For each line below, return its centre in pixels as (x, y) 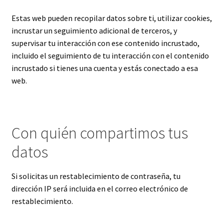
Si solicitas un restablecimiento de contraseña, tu (96, 176)
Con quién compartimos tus (99, 133)
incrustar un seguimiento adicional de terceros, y (94, 30)
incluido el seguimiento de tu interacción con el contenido (110, 55)
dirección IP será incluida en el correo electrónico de (99, 189)
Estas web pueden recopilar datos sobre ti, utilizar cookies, (111, 18)
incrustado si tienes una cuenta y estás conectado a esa (104, 68)
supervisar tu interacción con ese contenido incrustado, (105, 43)
